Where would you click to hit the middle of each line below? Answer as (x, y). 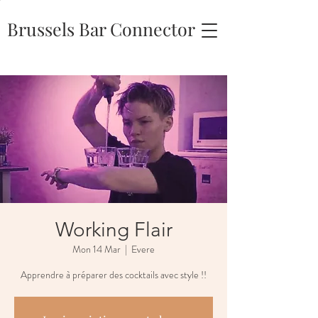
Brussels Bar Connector (101, 29)
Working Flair (114, 230)
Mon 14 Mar (97, 249)
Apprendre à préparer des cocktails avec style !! (114, 275)
